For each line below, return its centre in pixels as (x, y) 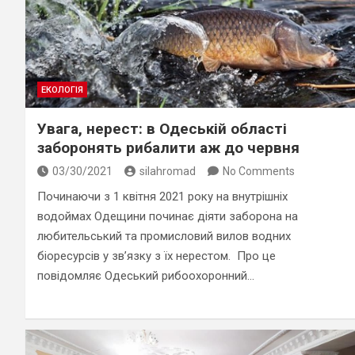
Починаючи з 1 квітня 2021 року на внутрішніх (162, 196)
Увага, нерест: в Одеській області (162, 128)
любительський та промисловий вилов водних (164, 236)
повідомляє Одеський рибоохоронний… (146, 275)
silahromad (168, 171)
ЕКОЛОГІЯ (62, 90)
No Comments (259, 171)
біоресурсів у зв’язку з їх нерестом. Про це (157, 256)
